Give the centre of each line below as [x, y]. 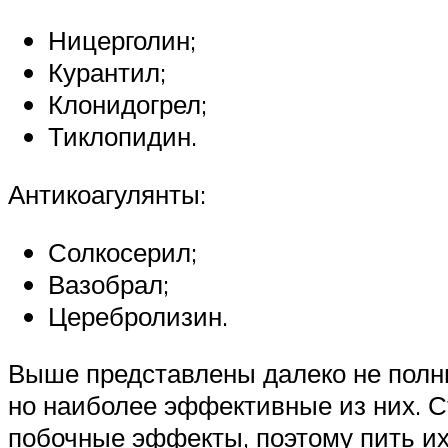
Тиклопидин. [122, 136]
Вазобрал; [108, 283]
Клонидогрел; [127, 104]
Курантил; [107, 72]
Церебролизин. [138, 315]
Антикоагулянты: [107, 193]
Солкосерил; [122, 251]
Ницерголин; [122, 40]
